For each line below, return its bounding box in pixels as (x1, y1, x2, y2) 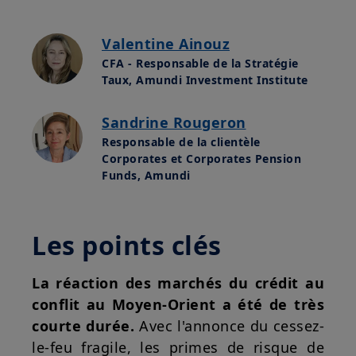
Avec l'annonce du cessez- (139, 315, 324, 335)
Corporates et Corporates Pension (102, 150, 301, 166)
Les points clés (32, 227, 222, 262)
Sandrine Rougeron (102, 112, 246, 132)
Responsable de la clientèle (102, 133, 261, 149)
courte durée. (32, 315, 139, 335)
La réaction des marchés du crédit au (32, 273, 324, 292)
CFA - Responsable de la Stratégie (102, 55, 299, 71)
